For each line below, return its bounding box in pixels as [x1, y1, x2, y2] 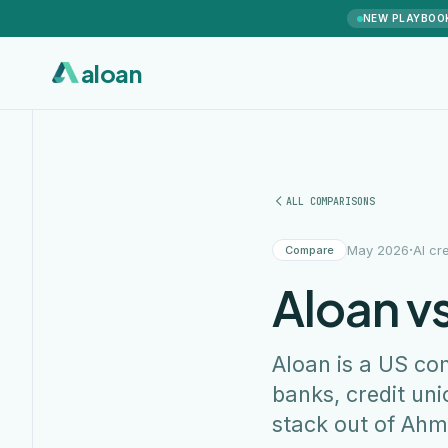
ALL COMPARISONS [286, 194, 375, 208]
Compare [285, 243, 334, 257]
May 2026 [347, 241, 409, 258]
